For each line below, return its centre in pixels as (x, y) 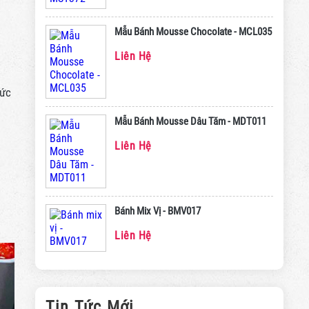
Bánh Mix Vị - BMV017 (158, 211)
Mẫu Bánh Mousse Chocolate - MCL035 (193, 32)
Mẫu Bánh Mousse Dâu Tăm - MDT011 (190, 121)
